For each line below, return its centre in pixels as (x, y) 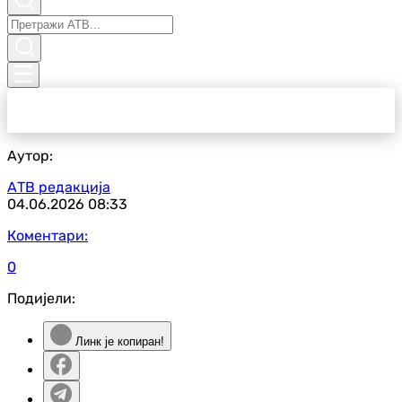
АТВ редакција (59, 187)
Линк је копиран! (118, 341)
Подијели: (41, 298)
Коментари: (48, 236)
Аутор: (30, 156)
